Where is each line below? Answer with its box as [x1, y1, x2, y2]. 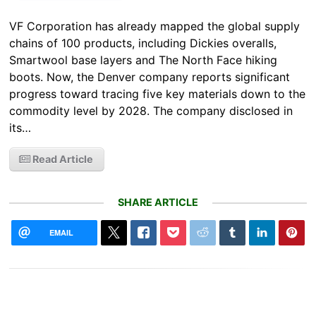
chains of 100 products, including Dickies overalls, [9, 36, 277, 51]
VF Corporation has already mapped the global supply [9, 19, 300, 34]
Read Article [30, 153, 94, 166]
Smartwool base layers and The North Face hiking [9, 53, 278, 68]
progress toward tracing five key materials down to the [9, 87, 306, 102]
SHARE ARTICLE [118, 196, 198, 209]
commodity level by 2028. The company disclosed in [9, 104, 293, 119]
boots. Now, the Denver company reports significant [9, 70, 291, 85]
